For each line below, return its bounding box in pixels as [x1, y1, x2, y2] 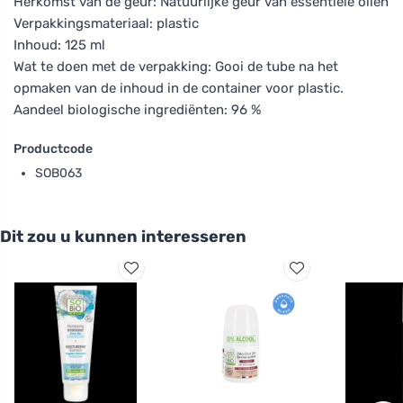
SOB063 [35, 165, 82, 181]
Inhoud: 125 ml [13, 36, 105, 53]
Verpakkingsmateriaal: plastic [13, 14, 199, 31]
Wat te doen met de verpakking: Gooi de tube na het [13, 58, 338, 75]
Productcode [13, 140, 93, 157]
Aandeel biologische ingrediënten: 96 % [13, 101, 261, 118]
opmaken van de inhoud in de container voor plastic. [13, 79, 344, 96]
